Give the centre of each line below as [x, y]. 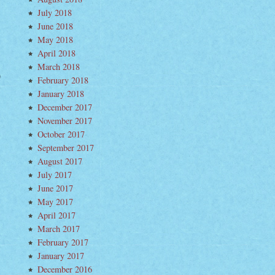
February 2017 [63, 242]
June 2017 [55, 188]
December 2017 [65, 107]
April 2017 [56, 215]
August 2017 [60, 161]
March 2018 [59, 67]
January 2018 [61, 94]
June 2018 [55, 26]
